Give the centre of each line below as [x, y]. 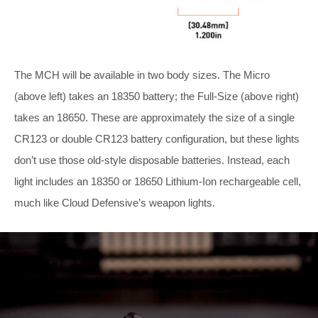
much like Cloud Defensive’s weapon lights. [115, 202]
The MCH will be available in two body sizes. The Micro [142, 75]
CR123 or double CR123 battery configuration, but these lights [157, 138]
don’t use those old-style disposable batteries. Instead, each [152, 160]
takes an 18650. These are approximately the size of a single [154, 117]
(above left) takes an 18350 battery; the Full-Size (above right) [157, 96]
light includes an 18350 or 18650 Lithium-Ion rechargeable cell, [158, 181]
